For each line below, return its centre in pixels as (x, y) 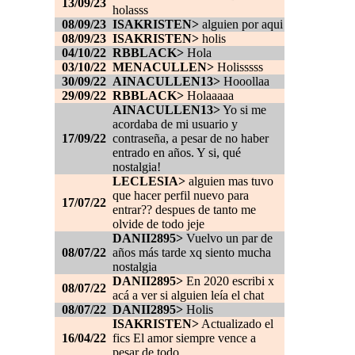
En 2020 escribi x (229, 281)
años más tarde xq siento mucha (192, 253)
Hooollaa (245, 82)
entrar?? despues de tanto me (184, 210)
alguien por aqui (241, 25)
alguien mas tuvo (229, 181)
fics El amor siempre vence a (184, 338)
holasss (130, 10)
